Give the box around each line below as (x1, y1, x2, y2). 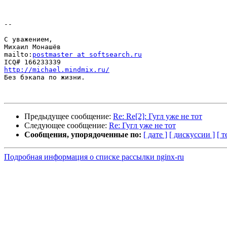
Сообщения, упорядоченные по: (24, 130, 141, 139)
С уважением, (4, 35, 53, 44)
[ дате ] (143, 130, 167, 139)
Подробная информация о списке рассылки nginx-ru (4, 153, 184, 162)
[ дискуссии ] (169, 130, 215, 139)
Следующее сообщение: (24, 121, 109, 130)
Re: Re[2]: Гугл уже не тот (113, 112, 202, 121)
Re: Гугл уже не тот (109, 121, 176, 130)
